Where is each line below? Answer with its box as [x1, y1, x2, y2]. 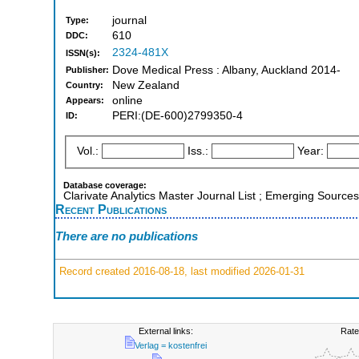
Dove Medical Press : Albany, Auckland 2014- [112, 64, 341, 77]
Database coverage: [63, 179, 147, 190]
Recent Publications [55, 201, 167, 216]
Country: [66, 80, 103, 91]
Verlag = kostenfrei [134, 341, 207, 350]
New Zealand [112, 79, 179, 92]
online [112, 95, 143, 107]
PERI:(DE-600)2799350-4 [112, 110, 243, 123]
